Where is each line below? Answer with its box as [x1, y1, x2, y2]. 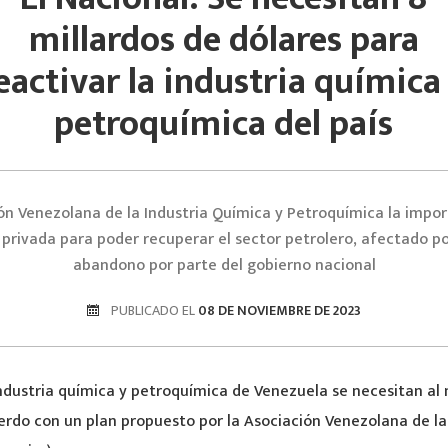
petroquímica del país [54, 94, 394, 154]
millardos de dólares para [28, 10, 419, 70]
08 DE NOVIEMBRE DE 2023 [195, 299, 361, 322]
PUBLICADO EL [111, 299, 195, 322]
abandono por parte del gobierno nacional [72, 252, 376, 279]
